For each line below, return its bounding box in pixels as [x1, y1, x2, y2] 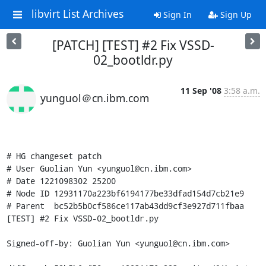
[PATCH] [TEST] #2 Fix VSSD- [52, 37, 214, 53]
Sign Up [217, 9, 252, 20]
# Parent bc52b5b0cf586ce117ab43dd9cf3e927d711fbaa [6, 200, 244, 211]
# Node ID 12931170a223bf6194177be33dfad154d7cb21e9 [6, 188, 244, 199]
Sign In [160, 9, 192, 20]
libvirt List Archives [31, 7, 123, 21]
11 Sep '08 [180, 85, 221, 96]
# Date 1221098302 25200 [6, 175, 116, 186]
